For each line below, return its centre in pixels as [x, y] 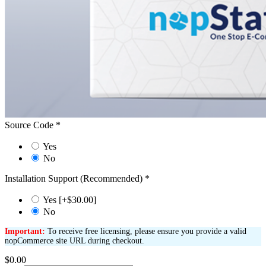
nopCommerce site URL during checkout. [75, 241]
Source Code [30, 125]
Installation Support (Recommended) [75, 179]
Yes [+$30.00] [69, 200]
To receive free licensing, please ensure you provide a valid [146, 232]
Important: [25, 232]
